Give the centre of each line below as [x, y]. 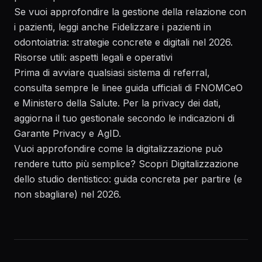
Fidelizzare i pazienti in [161, 27]
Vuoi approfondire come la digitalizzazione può [118, 149]
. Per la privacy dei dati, [169, 103]
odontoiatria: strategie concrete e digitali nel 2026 [122, 42]
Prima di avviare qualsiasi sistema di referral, [112, 73]
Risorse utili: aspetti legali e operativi [93, 57]
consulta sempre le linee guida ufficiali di [104, 88]
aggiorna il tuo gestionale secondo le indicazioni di [124, 118]
